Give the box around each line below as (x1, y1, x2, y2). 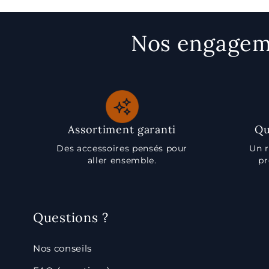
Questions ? (33, 209, 109, 226)
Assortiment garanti (68, 122, 177, 136)
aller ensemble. (87, 155, 157, 166)
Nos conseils (33, 243, 92, 254)
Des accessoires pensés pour (56, 143, 188, 154)
